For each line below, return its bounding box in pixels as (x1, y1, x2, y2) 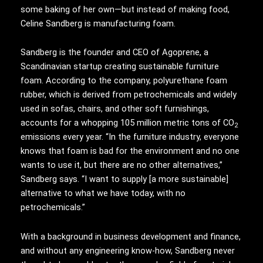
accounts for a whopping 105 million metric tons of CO (21, 117, 234, 129)
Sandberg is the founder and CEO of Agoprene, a (21, 47, 208, 58)
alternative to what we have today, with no (21, 188, 186, 199)
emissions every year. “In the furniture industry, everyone (21, 131, 239, 143)
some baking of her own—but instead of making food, (21, 4, 230, 15)
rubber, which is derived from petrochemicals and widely (21, 89, 237, 100)
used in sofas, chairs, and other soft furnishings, (21, 103, 209, 114)
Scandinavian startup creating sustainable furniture (21, 61, 219, 72)
